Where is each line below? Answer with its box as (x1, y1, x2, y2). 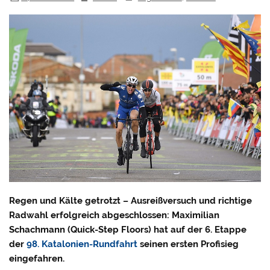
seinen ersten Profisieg (137, 238, 239, 250)
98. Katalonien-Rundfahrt (27, 238, 138, 250)
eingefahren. (9, 253, 65, 264)
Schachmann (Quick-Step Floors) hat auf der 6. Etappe (9, 224, 247, 235)
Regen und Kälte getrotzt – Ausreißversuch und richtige (9, 195, 253, 206)
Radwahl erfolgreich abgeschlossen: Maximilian (9, 209, 220, 221)
